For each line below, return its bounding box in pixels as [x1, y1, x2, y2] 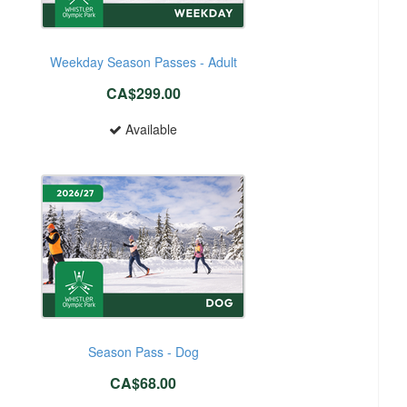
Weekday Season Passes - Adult [49, 52, 237, 71]
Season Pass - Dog [87, 342, 199, 361]
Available [122, 119, 178, 138]
